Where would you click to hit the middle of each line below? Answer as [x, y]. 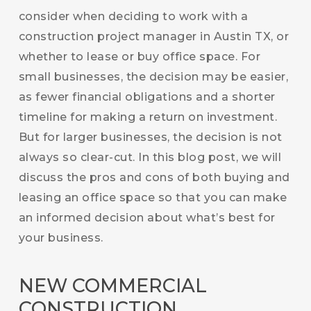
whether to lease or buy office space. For [140, 57]
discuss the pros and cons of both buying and [154, 177]
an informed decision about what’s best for [147, 218]
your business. [61, 238]
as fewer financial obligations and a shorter [147, 97]
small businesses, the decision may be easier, [153, 77]
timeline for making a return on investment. [148, 117]
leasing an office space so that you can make [153, 197]
